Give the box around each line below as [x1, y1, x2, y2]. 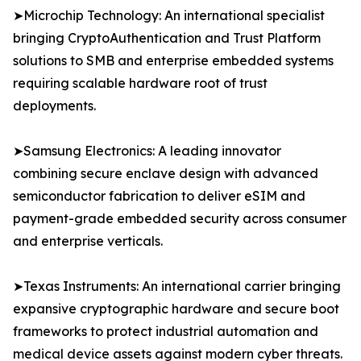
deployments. [13, 98, 96, 114]
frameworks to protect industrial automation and [13, 323, 318, 340]
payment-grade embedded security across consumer [13, 210, 346, 227]
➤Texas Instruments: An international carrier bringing [13, 278, 341, 295]
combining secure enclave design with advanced [13, 165, 318, 182]
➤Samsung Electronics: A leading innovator [13, 143, 281, 160]
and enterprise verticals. [13, 233, 163, 250]
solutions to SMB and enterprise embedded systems [13, 52, 334, 69]
